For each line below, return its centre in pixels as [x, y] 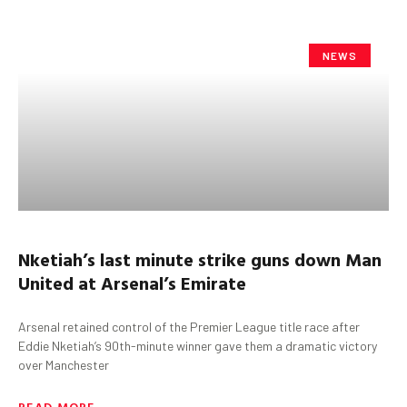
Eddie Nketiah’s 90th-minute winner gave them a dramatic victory [198, 345]
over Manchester [64, 364]
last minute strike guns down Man [238, 258]
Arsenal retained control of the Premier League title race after [189, 326]
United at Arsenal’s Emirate [132, 282]
